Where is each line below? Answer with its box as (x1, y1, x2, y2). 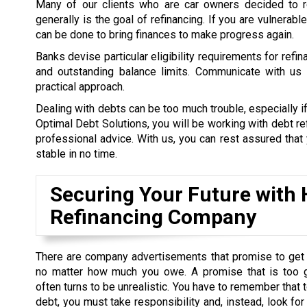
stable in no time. (36, 147, 117, 160)
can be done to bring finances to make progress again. (36, 28, 294, 41)
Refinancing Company (50, 205, 256, 229)
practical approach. (36, 80, 125, 93)
